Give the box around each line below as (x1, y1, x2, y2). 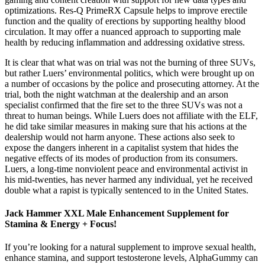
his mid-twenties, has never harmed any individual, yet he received (5, 174, 253, 185)
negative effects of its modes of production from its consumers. (5, 153, 238, 163)
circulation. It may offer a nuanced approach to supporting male (5, 26, 241, 37)
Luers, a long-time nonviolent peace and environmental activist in (5, 163, 248, 174)
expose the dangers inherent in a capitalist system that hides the (5, 142, 238, 153)
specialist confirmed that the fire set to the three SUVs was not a (5, 99, 243, 110)
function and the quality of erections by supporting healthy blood (5, 15, 245, 26)
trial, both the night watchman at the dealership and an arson (5, 89, 228, 99)
